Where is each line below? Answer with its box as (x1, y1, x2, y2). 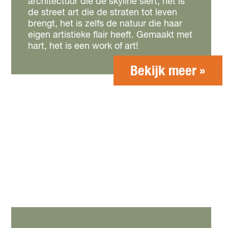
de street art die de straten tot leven (28, 8, 177, 17)
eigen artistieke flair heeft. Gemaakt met (28, 31, 192, 40)
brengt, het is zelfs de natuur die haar (28, 19, 182, 28)
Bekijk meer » (130, 64, 206, 78)
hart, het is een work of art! (28, 42, 138, 51)
